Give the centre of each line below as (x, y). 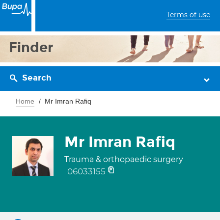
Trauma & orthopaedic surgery (124, 159)
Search (37, 78)
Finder (31, 47)
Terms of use (188, 15)
